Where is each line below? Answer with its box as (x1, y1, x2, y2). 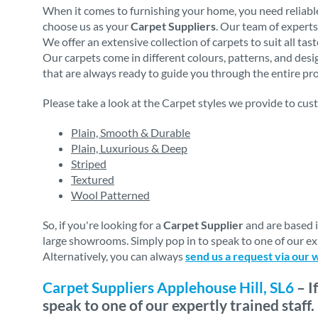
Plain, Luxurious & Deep (71, 141, 187, 155)
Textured (71, 172, 114, 186)
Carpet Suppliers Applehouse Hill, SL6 (43, 278, 294, 296)
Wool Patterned (71, 188, 150, 202)
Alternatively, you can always (43, 249, 185, 263)
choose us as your (43, 19, 131, 33)
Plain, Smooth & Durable (71, 126, 190, 139)
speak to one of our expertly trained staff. (43, 296, 314, 314)
